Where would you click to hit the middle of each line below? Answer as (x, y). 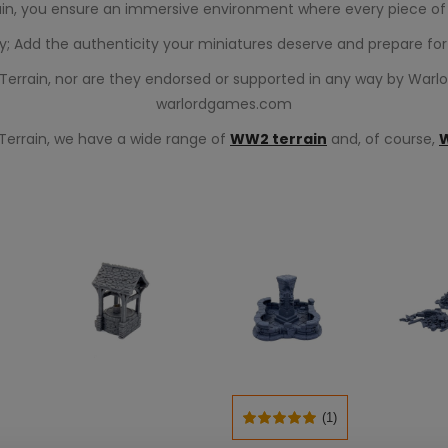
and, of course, (383, 139)
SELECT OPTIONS (295, 428)
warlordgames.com (224, 104)
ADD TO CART (128, 429)
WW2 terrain (278, 139)
